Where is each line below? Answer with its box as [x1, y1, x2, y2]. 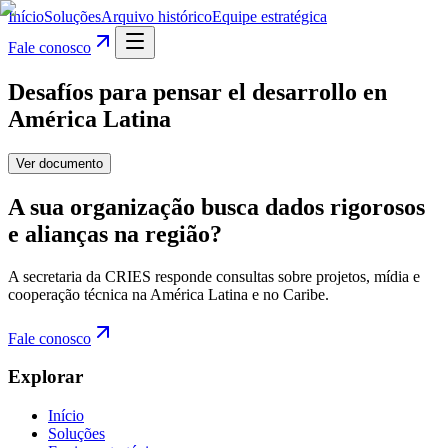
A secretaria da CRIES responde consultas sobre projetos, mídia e [8, 267, 420, 285]
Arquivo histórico [101, 8, 212, 25]
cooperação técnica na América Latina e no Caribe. [8, 285, 329, 303]
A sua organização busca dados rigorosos [8, 193, 425, 220]
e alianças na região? [8, 220, 222, 247]
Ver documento [16, 155, 103, 171]
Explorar [8, 366, 83, 388]
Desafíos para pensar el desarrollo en [8, 78, 387, 105]
